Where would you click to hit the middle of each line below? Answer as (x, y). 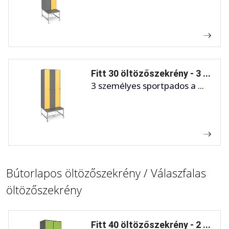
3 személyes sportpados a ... (147, 85)
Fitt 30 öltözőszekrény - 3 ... (151, 73)
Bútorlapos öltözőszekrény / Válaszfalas (106, 173)
